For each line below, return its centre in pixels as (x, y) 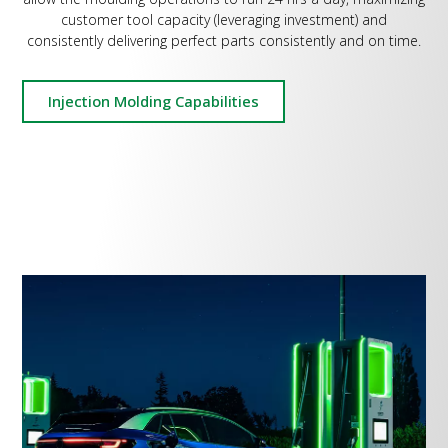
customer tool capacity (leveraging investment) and (224, 19)
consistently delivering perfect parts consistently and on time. (224, 40)
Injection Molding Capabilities (154, 101)
